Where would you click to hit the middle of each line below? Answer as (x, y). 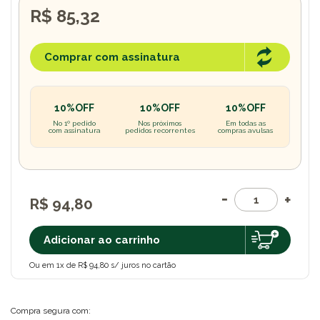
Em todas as (245, 123)
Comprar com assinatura (112, 57)
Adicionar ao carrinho (102, 240)
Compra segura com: (51, 310)
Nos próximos (160, 123)
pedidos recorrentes (160, 130)
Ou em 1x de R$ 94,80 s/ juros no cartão (102, 265)
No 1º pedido (75, 123)
